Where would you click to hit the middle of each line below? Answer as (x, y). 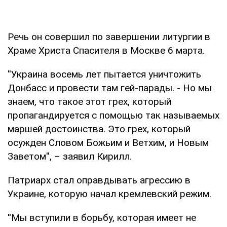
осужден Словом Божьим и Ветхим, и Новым (108, 142)
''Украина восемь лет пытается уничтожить (104, 74)
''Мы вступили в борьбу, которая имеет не (102, 217)
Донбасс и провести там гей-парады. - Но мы (110, 88)
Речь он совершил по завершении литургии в (109, 36)
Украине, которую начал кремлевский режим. (109, 194)
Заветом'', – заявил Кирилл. (70, 156)
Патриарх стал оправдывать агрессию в (99, 180)
